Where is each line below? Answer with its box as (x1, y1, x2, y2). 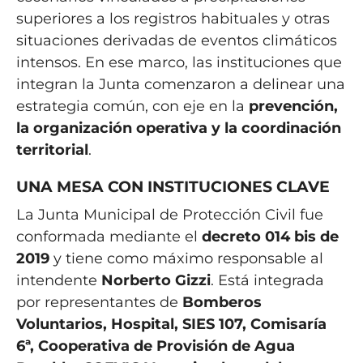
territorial (15, 141, 88, 160)
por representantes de (15, 293, 182, 312)
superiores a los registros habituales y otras (15, 10, 330, 28)
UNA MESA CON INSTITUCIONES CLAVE (15, 177, 330, 197)
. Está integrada (210, 271, 324, 290)
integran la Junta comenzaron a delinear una (15, 75, 345, 94)
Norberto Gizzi (100, 271, 211, 290)
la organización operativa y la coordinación (15, 119, 341, 138)
